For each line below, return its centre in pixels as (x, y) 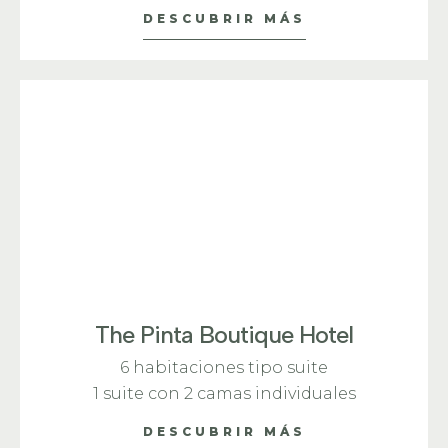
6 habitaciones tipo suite (224, 367)
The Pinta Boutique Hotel (224, 334)
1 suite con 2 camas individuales (224, 393)
